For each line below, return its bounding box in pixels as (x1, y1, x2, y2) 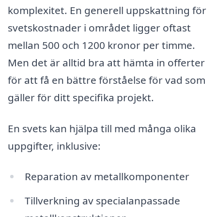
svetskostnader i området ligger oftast (8, 20, 191, 34)
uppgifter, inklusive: (8, 139, 101, 153)
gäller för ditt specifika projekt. (8, 90, 154, 104)
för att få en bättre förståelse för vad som (8, 73, 205, 87)
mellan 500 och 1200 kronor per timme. (8, 38, 195, 52)
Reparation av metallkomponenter (24, 170, 189, 184)
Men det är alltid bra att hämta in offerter (8, 55, 205, 69)
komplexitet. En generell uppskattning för (8, 3, 206, 17)
